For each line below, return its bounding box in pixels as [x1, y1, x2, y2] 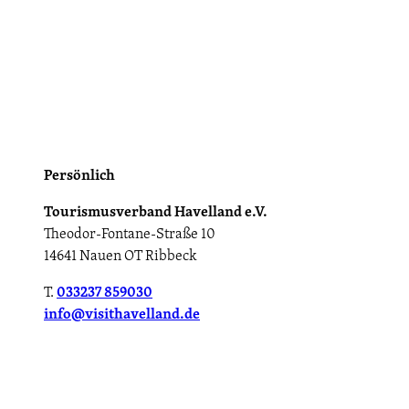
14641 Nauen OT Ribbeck [44, 247, 197, 267]
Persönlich [44, 167, 115, 186]
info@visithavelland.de [44, 306, 200, 325]
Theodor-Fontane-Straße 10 [44, 225, 215, 245]
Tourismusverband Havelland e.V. [44, 204, 267, 223]
